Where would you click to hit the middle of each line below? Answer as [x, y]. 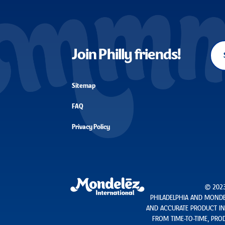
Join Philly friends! [127, 55]
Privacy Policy [91, 127]
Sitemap [84, 86]
